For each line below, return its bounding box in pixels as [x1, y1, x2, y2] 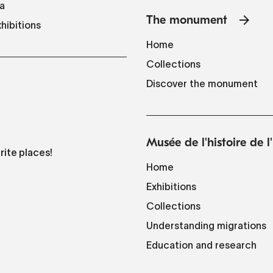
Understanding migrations [146, 220, 266, 232]
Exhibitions [146, 181, 196, 193]
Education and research [146, 239, 257, 251]
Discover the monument [146, 78, 258, 89]
